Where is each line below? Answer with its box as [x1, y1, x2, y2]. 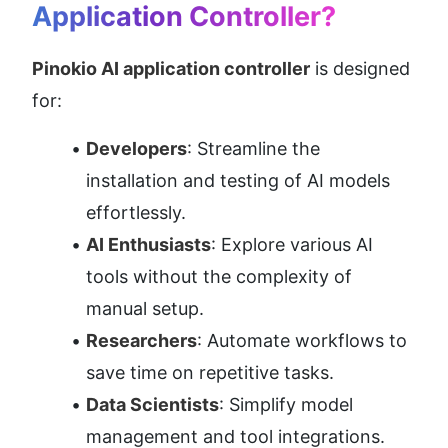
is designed [310, 57, 410, 79]
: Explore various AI [211, 233, 373, 255]
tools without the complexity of [86, 265, 352, 287]
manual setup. [86, 297, 204, 319]
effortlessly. [86, 201, 186, 223]
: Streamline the [187, 137, 320, 159]
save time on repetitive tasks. [86, 361, 334, 383]
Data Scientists [86, 393, 219, 415]
